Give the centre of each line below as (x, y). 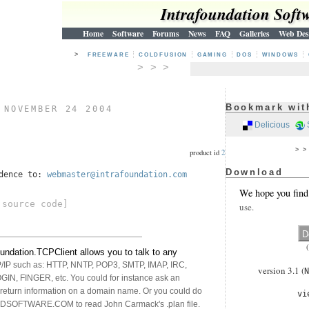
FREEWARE (110, 54)
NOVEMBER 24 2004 (58, 109)
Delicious (272, 125)
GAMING (213, 54)
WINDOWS (282, 54)
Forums (166, 33)
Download (255, 172)
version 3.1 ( (281, 271)
